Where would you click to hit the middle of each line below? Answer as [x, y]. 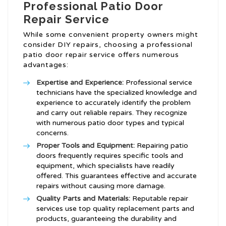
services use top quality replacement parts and [115, 209]
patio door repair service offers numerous [101, 55]
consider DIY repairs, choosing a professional [108, 45]
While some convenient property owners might [111, 35]
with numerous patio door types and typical [110, 123]
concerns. [52, 133]
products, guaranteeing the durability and [106, 219]
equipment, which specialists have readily [105, 166]
